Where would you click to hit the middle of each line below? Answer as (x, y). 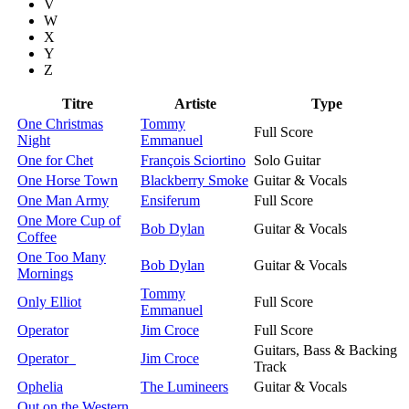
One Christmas (60, 123)
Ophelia (40, 386)
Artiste (195, 103)
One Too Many (62, 257)
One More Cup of (69, 220)
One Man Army (63, 200)
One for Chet (55, 160)
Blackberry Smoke (194, 180)
